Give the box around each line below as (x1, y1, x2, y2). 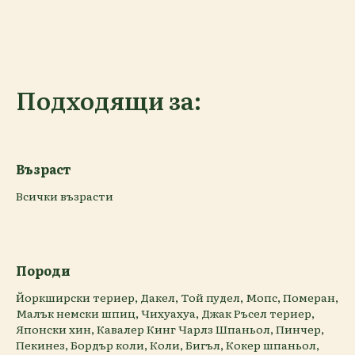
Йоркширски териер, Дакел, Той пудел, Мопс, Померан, (16, 289, 338, 306)
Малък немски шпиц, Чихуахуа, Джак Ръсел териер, (16, 305, 315, 322)
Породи (16, 261, 71, 281)
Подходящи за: (16, 82, 201, 118)
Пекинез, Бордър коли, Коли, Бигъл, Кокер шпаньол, (16, 337, 319, 353)
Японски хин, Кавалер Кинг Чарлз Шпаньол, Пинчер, (16, 321, 324, 338)
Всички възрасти (16, 188, 113, 204)
